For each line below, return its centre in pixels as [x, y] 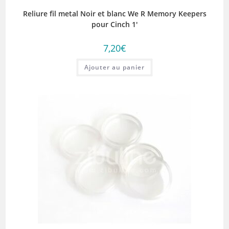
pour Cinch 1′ [114, 24]
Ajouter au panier [114, 67]
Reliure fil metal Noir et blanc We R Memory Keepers [114, 14]
